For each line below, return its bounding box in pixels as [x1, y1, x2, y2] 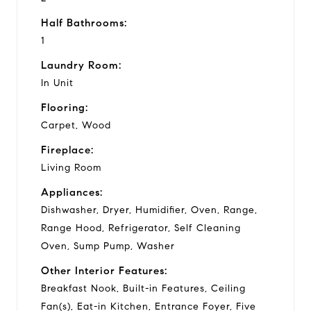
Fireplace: [41, 143, 94, 156]
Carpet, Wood [41, 119, 111, 131]
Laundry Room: [41, 58, 121, 72]
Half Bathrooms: [41, 16, 127, 29]
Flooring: [41, 101, 88, 114]
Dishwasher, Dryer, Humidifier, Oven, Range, [41, 203, 258, 216]
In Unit [41, 76, 74, 89]
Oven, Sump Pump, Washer [41, 239, 175, 252]
